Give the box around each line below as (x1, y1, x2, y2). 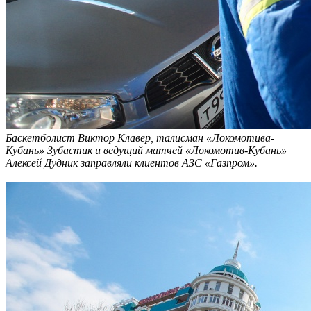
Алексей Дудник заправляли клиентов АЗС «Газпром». (6, 156, 258, 169)
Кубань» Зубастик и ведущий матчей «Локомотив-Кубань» (6, 144, 287, 156)
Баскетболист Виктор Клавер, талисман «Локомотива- (6, 131, 274, 144)
